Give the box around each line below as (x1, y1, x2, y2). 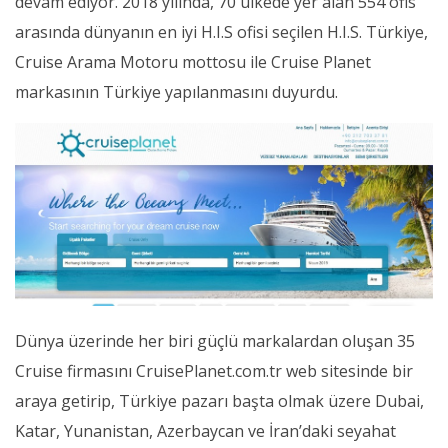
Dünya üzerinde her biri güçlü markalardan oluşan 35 (15, 330, 415, 353)
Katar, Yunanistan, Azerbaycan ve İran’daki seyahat (15, 420, 396, 443)
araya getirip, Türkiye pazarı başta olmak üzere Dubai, (15, 390, 424, 413)
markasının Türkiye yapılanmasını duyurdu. (15, 81, 338, 103)
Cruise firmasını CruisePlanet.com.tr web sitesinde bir (15, 360, 413, 383)
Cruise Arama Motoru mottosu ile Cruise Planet (15, 51, 371, 73)
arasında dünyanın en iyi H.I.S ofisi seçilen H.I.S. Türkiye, (15, 21, 428, 43)
